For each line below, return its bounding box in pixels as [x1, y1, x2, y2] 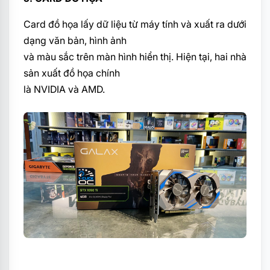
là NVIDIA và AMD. [24, 83, 105, 96]
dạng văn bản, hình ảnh [24, 34, 127, 47]
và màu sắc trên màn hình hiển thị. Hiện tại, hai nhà [24, 51, 246, 63]
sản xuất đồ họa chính [24, 67, 120, 80]
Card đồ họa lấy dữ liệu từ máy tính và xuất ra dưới [24, 18, 246, 31]
